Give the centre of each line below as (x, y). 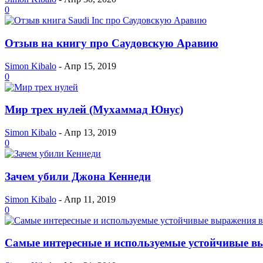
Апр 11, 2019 (90, 199)
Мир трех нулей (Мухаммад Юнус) (94, 110)
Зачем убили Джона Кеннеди (78, 176)
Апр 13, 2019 (90, 133)
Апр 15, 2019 (90, 66)
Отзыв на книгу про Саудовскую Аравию (112, 43)
